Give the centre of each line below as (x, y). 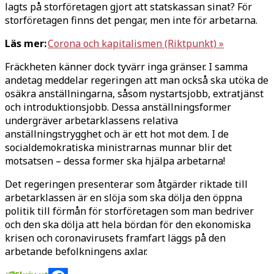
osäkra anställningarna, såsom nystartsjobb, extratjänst (134, 93)
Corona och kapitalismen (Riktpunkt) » (136, 43)
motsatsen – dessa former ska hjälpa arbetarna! (115, 161)
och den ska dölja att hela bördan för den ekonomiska (128, 224)
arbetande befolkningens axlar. (77, 251)
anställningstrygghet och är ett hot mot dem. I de (117, 134)
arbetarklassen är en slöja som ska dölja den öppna (124, 197)
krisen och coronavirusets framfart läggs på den (115, 238)
